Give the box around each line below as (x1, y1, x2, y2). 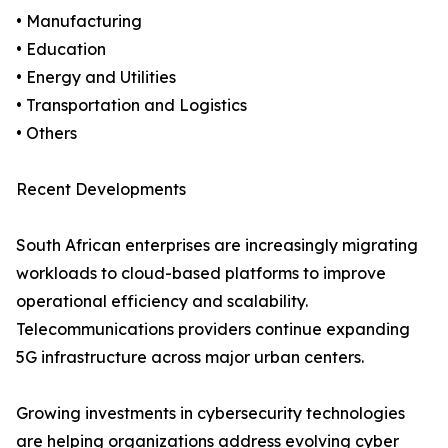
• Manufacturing (16, 11, 142, 32)
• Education (16, 39, 106, 60)
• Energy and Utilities (16, 67, 176, 88)
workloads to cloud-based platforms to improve (16, 263, 386, 284)
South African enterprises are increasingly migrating (16, 235, 418, 256)
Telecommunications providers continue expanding (16, 319, 410, 340)
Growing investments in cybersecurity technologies (16, 403, 405, 424)
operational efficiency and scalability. (16, 291, 308, 312)
